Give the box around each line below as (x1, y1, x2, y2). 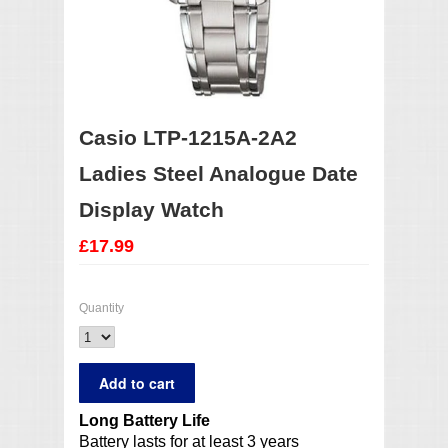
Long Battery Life (79, 412, 210, 430)
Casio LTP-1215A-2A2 (79, 126, 297, 150)
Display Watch (79, 198, 224, 222)
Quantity (79, 301, 124, 316)
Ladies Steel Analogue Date (79, 162, 358, 186)
